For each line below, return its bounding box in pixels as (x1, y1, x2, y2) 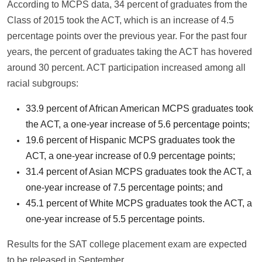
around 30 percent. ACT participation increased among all (7, 62, 246, 73)
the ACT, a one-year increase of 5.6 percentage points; (26, 119, 250, 129)
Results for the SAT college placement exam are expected (7, 239, 247, 249)
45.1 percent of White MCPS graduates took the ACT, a (26, 198, 252, 208)
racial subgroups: (7, 78, 78, 88)
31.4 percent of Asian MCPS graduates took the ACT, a (26, 166, 251, 177)
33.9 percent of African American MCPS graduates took (26, 103, 253, 113)
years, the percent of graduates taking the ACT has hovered (7, 46, 252, 57)
